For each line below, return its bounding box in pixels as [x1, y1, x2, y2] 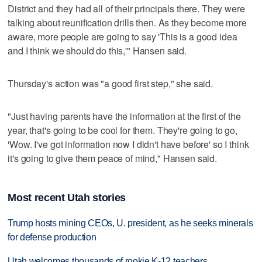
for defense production [8, 232, 96, 243]
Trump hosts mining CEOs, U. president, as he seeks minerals [8, 218, 253, 229]
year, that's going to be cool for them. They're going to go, [8, 123, 237, 137]
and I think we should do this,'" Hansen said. [8, 43, 187, 57]
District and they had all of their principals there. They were [8, 1, 245, 15]
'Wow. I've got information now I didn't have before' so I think [8, 137, 249, 151]
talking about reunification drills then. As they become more [8, 15, 247, 29]
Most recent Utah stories [8, 192, 126, 204]
